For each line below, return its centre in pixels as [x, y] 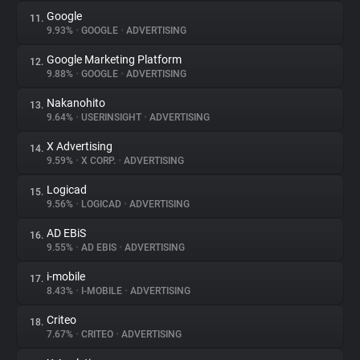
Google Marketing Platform [114, 59]
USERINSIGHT [111, 117]
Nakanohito [76, 103]
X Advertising [80, 146]
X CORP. [98, 161]
